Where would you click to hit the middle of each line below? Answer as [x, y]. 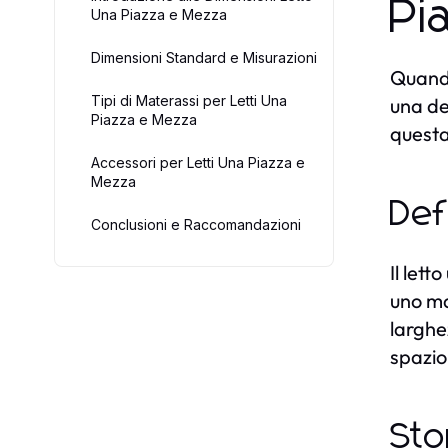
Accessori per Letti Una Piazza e [198, 163]
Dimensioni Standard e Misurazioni [204, 58]
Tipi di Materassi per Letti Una [189, 101]
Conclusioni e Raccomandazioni [196, 225]
